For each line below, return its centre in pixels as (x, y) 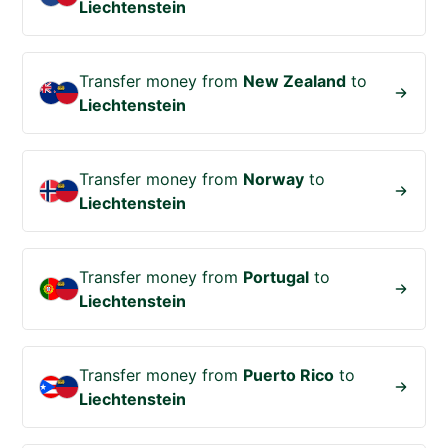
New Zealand (295, 81)
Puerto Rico (289, 375)
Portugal (276, 277)
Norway (274, 179)
